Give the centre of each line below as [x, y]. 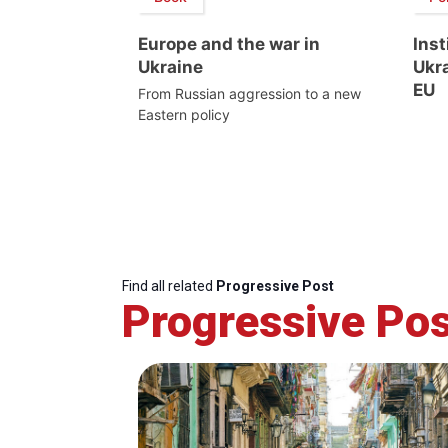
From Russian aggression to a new [249, 93]
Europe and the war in [229, 43]
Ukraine [170, 66]
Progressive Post [275, 285]
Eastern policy [184, 114]
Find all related [169, 285]
